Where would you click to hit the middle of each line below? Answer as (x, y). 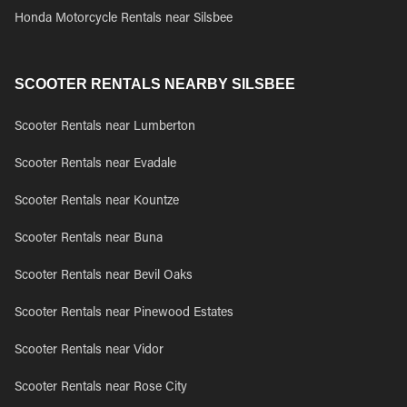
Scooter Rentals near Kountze (97, 202)
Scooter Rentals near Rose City (101, 388)
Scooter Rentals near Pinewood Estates (124, 313)
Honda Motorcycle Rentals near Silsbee (124, 19)
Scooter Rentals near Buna (89, 239)
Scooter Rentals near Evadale (95, 164)
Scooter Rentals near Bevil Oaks (104, 276)
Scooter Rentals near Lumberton (105, 127)
